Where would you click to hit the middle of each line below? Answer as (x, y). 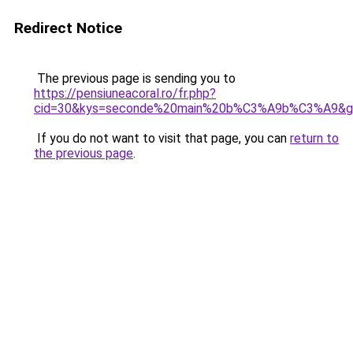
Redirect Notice (68, 28)
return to (314, 138)
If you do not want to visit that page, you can (162, 138)
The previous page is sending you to (135, 78)
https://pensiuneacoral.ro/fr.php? (125, 93)
